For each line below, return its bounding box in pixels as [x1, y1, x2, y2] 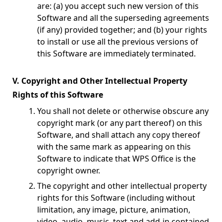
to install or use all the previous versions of [37, 36, 198, 47]
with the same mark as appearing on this [37, 141, 191, 152]
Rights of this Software [12, 89, 103, 100]
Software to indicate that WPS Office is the [37, 153, 196, 164]
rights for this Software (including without [37, 192, 195, 203]
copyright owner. [37, 165, 100, 176]
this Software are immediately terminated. [37, 48, 196, 59]
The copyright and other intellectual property [37, 180, 207, 191]
